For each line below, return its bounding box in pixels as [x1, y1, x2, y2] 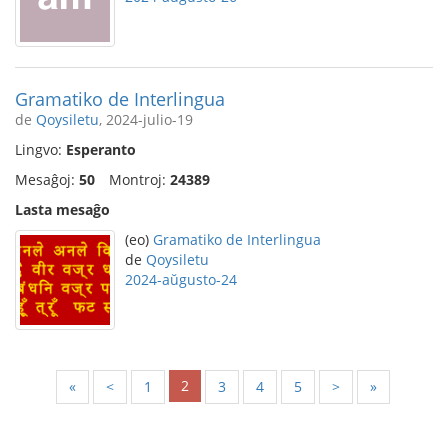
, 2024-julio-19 [99, 110, 193, 129]
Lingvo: [15, 140, 66, 159]
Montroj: [109, 170, 170, 189]
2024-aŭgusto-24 [125, 270, 237, 289]
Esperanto [66, 140, 136, 159]
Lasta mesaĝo [15, 200, 110, 219]
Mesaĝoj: [15, 170, 79, 189]
